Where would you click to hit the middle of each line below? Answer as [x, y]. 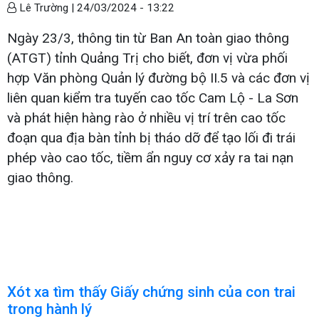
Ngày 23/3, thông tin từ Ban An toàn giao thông [148, 38]
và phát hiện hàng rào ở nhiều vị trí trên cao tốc [146, 117]
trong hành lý [49, 309]
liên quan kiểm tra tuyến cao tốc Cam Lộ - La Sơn [153, 98]
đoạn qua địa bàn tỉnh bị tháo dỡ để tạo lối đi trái [151, 137]
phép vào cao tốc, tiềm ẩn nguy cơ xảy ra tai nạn [150, 157]
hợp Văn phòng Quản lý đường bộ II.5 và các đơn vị [158, 78]
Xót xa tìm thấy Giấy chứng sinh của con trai [151, 292]
